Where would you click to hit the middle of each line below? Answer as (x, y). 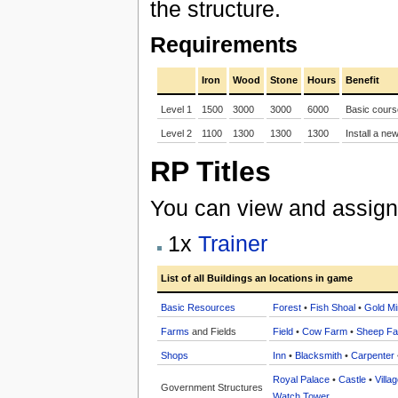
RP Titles (210, 172)
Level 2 (176, 133)
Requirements (223, 44)
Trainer (232, 243)
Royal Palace (301, 379)
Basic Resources (198, 307)
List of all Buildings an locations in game (256, 278)
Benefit (362, 80)
